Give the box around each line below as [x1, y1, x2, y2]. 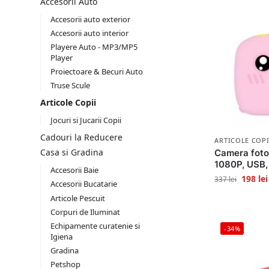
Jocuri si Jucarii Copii [50, 115, 121, 126]
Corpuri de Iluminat [50, 206, 120, 217]
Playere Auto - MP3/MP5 [50, 41, 138, 53]
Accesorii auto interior [50, 27, 128, 38]
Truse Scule [50, 80, 90, 91]
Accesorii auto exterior [50, 13, 130, 25]
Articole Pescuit [50, 192, 105, 204]
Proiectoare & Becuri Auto [50, 66, 143, 77]
